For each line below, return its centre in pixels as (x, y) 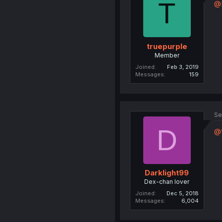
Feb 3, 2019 (183, 67)
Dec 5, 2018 (182, 193)
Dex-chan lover (167, 182)
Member (167, 55)
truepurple (167, 46)
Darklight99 (167, 173)
